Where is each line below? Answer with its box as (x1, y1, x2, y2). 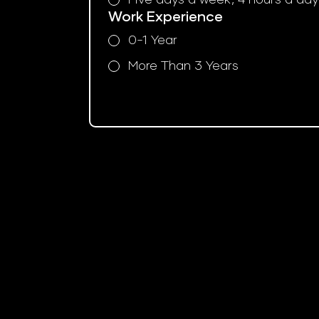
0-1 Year (127, 33, 178, 47)
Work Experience (108, 9, 223, 24)
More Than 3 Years (127, 59, 239, 73)
